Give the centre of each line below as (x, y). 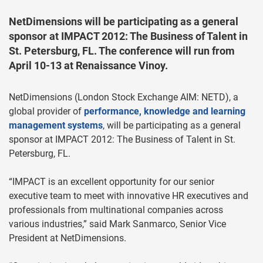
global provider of (46, 111)
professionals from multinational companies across (116, 210)
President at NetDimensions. (68, 238)
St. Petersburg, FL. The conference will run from (122, 51)
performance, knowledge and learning (165, 111)
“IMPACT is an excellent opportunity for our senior (112, 182)
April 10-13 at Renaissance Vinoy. (88, 65)
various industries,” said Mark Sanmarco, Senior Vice (117, 224)
